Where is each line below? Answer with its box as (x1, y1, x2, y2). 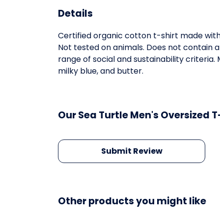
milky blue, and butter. (58, 65, 143, 77)
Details (58, 7, 93, 21)
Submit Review (101, 145, 163, 157)
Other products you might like (58, 194, 206, 208)
